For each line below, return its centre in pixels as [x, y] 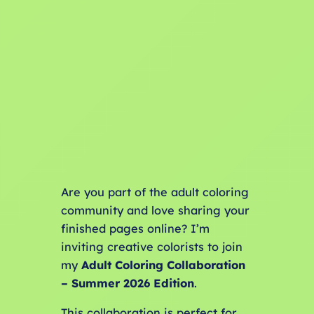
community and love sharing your [155, 211]
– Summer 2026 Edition [127, 284]
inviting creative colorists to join [151, 247]
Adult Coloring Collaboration [163, 265]
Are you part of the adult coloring [155, 192]
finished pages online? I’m [135, 229]
